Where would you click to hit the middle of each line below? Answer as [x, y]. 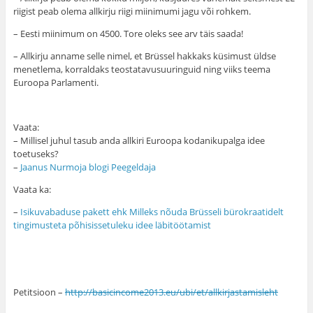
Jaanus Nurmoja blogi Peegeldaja [88, 167]
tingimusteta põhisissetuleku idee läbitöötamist [112, 225]
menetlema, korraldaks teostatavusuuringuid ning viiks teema [141, 70]
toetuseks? [36, 154]
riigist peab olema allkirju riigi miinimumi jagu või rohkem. [132, 12]
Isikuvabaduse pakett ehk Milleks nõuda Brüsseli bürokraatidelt [152, 212]
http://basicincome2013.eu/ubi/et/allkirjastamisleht [171, 292]
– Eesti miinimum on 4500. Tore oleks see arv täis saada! [128, 34]
